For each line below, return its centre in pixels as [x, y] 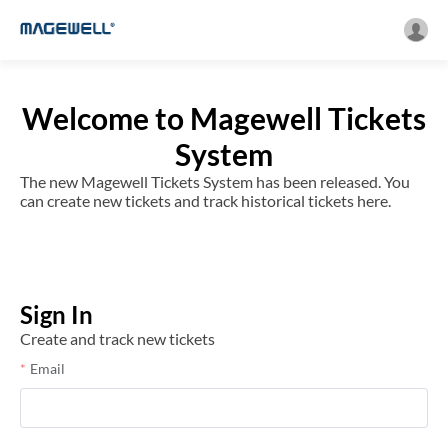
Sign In [56, 314]
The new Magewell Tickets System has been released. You [215, 181]
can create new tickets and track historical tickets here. [205, 200]
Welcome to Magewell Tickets [224, 118]
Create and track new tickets [117, 338]
